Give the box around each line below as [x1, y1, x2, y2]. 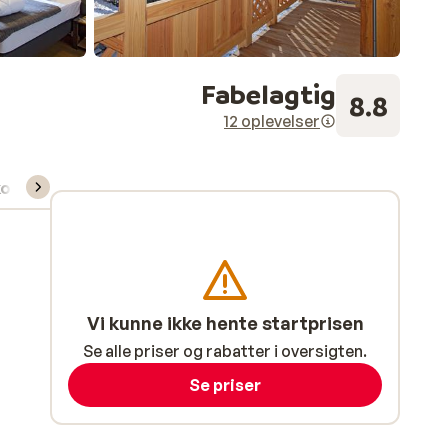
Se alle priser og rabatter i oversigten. [83, 341, 367, 361]
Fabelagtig [201, 77, 336, 110]
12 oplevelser [224, 111, 320, 131]
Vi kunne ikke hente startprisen [86, 312, 364, 334]
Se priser [189, 375, 261, 395]
